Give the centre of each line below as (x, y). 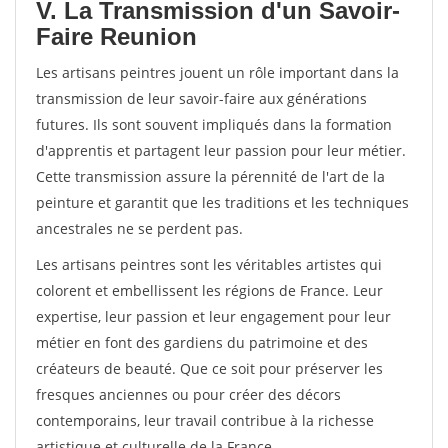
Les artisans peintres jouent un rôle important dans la (217, 72)
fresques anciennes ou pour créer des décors (188, 394)
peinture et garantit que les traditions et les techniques (222, 202)
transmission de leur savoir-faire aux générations (201, 98)
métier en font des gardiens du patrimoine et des (202, 342)
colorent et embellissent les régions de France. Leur (209, 290)
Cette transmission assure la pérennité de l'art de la (210, 176)
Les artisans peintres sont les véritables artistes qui (209, 264)
